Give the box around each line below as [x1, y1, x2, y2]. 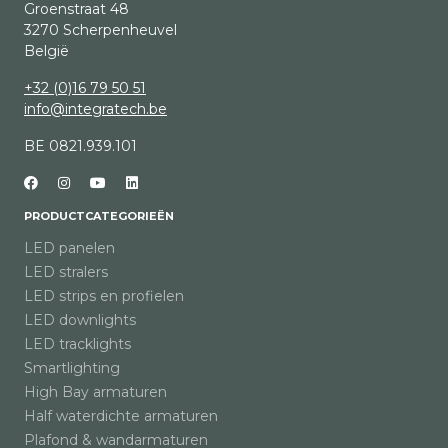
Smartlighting [24, 359, 120, 378]
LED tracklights [24, 335, 131, 354]
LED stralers [24, 263, 108, 282]
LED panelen [24, 239, 115, 258]
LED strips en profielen [24, 287, 184, 306]
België [24, 42, 69, 61]
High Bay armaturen [24, 383, 167, 402]
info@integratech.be [24, 100, 167, 119]
